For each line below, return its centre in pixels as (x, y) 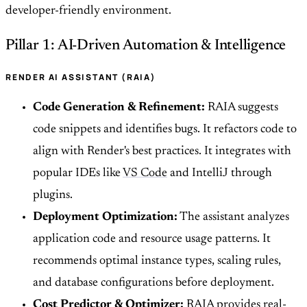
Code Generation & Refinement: (119, 108)
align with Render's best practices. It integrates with (162, 152)
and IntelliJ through (220, 174)
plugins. (53, 196)
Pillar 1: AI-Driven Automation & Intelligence (146, 46)
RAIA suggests (242, 108)
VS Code (145, 174)
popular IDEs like (78, 174)
